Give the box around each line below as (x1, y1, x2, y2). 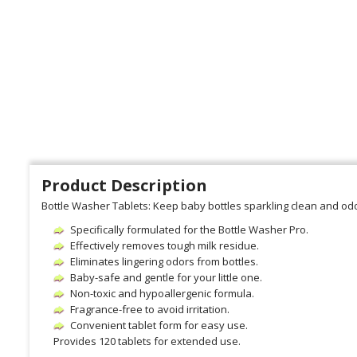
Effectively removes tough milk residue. (70, 237, 259, 253)
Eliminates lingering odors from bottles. (70, 253, 258, 269)
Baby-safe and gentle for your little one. (70, 269, 262, 284)
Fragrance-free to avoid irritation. (70, 301, 229, 316)
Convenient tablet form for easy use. (70, 317, 248, 332)
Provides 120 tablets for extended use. (53, 333, 241, 348)
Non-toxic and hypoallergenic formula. (70, 285, 254, 300)
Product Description (41, 174, 207, 196)
